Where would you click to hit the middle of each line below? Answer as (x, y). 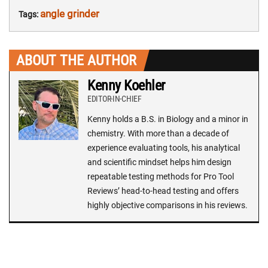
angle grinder (70, 13)
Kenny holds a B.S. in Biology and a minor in (168, 119)
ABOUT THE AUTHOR (76, 60)
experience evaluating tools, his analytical (164, 147)
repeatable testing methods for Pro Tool (161, 176)
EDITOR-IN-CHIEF (115, 98)
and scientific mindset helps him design (159, 162)
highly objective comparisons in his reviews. (167, 205)
